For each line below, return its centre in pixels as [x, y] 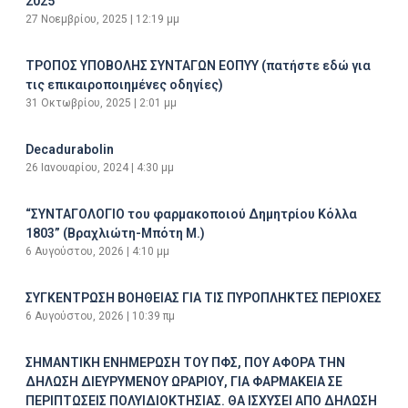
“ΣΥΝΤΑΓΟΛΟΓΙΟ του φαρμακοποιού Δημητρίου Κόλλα [191, 214]
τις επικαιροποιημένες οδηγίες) [124, 84]
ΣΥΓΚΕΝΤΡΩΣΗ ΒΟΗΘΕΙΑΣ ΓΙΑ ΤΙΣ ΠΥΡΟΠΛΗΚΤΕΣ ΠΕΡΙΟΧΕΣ [204, 297]
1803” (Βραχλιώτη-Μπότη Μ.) [115, 233]
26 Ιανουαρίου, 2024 [78, 167]
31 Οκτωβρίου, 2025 [80, 102]
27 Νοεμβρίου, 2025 [78, 19]
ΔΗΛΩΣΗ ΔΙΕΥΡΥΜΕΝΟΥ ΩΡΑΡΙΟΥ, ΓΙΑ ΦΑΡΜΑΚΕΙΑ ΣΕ [184, 381]
